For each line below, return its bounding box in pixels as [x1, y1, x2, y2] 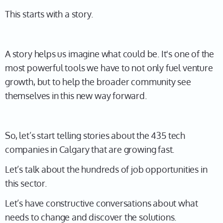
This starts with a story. [5, 8, 93, 19]
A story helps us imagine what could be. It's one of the [5, 48, 215, 59]
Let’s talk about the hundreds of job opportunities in [5, 164, 208, 175]
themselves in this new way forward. [5, 90, 147, 101]
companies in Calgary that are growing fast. [5, 144, 175, 155]
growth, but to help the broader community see [5, 76, 191, 87]
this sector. [5, 178, 47, 189]
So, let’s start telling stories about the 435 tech [5, 130, 186, 141]
